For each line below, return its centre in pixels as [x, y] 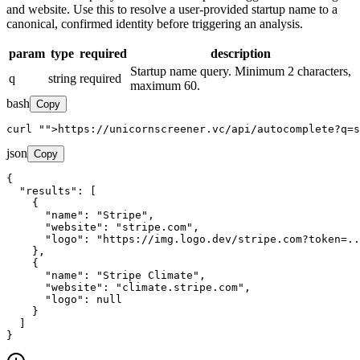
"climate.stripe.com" [180, 287]
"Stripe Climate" [148, 275]
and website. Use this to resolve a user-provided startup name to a [172, 9]
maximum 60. [165, 85]
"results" [48, 190]
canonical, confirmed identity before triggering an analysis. [155, 23]
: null [103, 299]
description [241, 53]
